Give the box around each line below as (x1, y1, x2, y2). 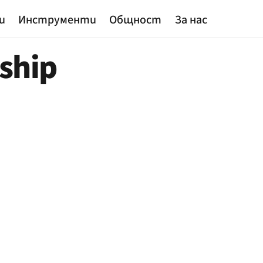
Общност (109, 12, 162, 29)
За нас (174, 12, 207, 29)
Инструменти (18, 12, 96, 29)
